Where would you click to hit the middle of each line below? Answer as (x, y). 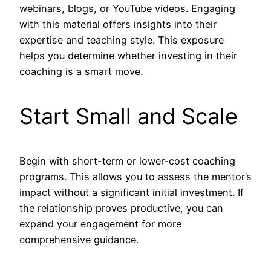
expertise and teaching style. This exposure (122, 40)
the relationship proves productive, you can (121, 208)
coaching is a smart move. (81, 72)
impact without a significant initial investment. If (132, 193)
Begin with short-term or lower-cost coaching (127, 161)
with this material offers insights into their (118, 24)
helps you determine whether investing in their (128, 56)
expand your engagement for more (100, 224)
